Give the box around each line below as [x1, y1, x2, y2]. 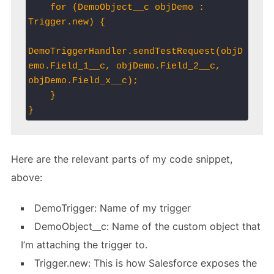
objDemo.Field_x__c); [28, 75, 138, 86]
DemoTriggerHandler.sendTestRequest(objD [28, 46, 243, 57]
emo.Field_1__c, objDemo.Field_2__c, [28, 61, 221, 72]
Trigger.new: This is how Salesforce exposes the [34, 256, 257, 269]
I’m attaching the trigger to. [20, 238, 147, 251]
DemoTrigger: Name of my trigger [34, 201, 191, 214]
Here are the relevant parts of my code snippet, [10, 152, 232, 165]
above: [10, 171, 42, 183]
